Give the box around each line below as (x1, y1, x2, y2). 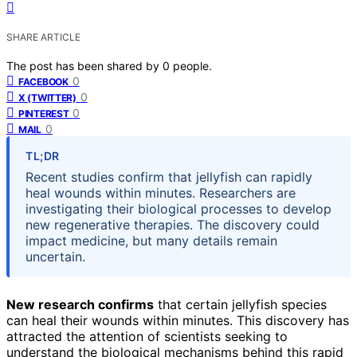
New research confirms (6, 296, 154, 312)
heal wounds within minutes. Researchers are (25, 184, 296, 201)
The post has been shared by (6, 58, 163, 73)
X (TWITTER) (18, 91, 76, 104)
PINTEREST (18, 107, 69, 120)
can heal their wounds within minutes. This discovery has (6, 312, 349, 328)
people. (173, 58, 212, 73)
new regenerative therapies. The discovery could (25, 216, 320, 233)
